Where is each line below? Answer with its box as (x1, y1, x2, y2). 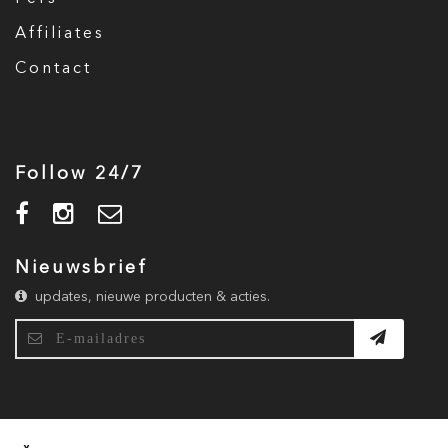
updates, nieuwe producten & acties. (27, 290, 270, 304)
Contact (15, 61, 92, 77)
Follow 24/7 (15, 165, 144, 183)
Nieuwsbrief (15, 259, 148, 277)
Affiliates (15, 26, 105, 42)
